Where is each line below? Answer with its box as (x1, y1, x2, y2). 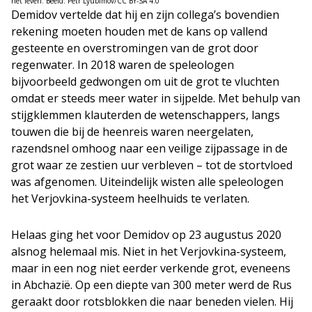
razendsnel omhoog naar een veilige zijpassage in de (11, 140, 288, 156)
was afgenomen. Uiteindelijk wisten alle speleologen (11, 173, 283, 189)
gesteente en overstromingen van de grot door (11, 40, 258, 56)
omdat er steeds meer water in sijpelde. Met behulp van (11, 90, 300, 106)
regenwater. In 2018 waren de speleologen (11, 56, 234, 72)
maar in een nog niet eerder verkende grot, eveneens (11, 260, 290, 276)
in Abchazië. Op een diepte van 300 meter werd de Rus (11, 276, 292, 292)
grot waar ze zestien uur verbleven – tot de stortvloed (11, 157, 292, 173)
